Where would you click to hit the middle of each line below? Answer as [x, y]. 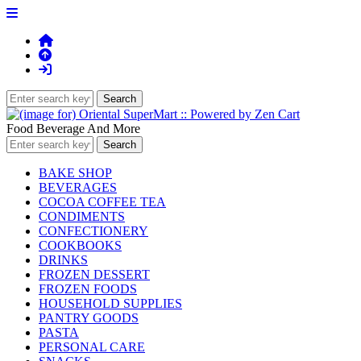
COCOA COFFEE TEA [102, 202]
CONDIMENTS [82, 216]
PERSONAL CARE [92, 347]
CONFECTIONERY [93, 231]
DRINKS [63, 260]
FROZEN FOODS [88, 289]
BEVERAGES [78, 187]
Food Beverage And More [73, 129]
